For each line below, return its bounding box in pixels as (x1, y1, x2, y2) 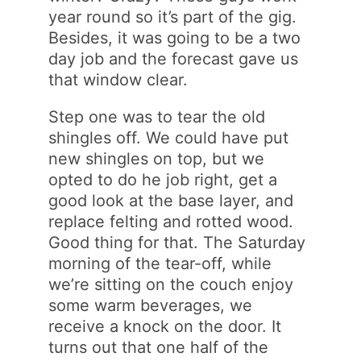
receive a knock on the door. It (48, 316, 282, 336)
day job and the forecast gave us (48, 48, 299, 68)
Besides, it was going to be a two (48, 27, 301, 48)
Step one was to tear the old (48, 106, 266, 127)
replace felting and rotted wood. (48, 211, 294, 231)
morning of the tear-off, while (48, 253, 272, 273)
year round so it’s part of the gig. (48, 6, 297, 27)
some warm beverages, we (48, 295, 253, 315)
